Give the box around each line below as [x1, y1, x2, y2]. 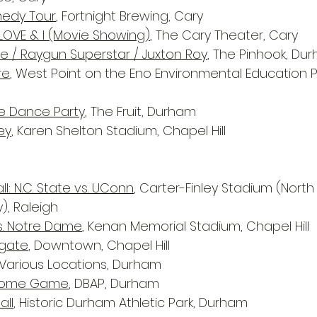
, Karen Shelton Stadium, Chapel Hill [11, 122, 226, 139]
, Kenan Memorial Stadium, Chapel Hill [82, 217, 309, 235]
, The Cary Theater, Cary [150, 26, 298, 44]
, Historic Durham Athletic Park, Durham [13, 294, 248, 311]
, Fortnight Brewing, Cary [56, 7, 203, 25]
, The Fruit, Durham [85, 103, 196, 120]
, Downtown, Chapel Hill [28, 236, 170, 254]
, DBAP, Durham [69, 275, 159, 292]
